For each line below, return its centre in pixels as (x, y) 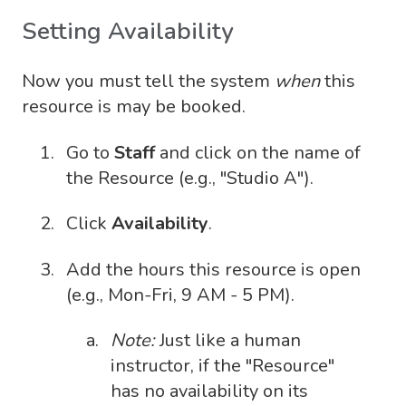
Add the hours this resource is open (213, 269)
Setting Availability (128, 32)
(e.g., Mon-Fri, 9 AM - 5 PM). (180, 295)
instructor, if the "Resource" (222, 366)
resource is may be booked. (134, 107)
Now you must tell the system (148, 82)
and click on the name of (258, 152)
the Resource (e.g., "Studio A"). (190, 178)
